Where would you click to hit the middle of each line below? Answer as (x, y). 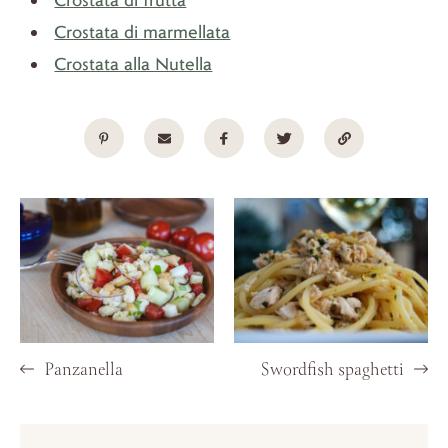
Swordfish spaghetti (334, 371)
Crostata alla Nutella (133, 63)
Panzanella (81, 371)
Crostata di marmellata (142, 31)
